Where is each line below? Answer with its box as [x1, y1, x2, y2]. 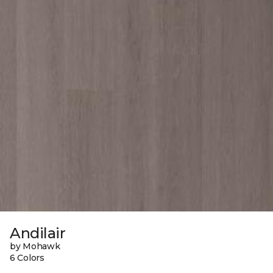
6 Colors [10, 252, 44, 264]
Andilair [10, 224, 66, 243]
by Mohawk [10, 241, 60, 252]
